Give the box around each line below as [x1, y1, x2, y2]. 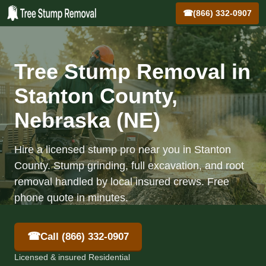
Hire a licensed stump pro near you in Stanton [14, 144, 231, 156]
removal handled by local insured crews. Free [14, 176, 229, 188]
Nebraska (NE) [14, 108, 160, 132]
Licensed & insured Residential [14, 252, 130, 262]
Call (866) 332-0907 [40, 230, 129, 242]
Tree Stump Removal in [14, 59, 251, 84]
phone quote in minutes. [14, 192, 128, 204]
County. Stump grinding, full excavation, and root [14, 160, 244, 172]
